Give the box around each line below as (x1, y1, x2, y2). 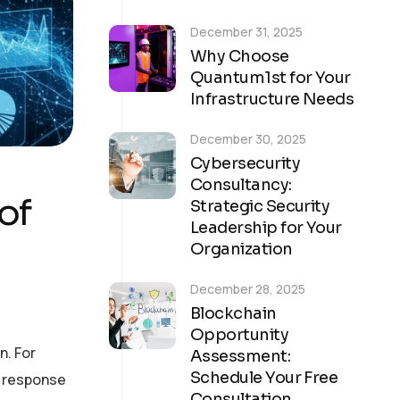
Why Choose (190, 46, 289, 66)
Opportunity (190, 324, 289, 345)
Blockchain (190, 303, 277, 323)
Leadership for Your (190, 217, 342, 237)
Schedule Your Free (190, 367, 338, 387)
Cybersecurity (190, 153, 300, 173)
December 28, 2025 (190, 279, 305, 297)
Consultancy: (190, 174, 292, 195)
